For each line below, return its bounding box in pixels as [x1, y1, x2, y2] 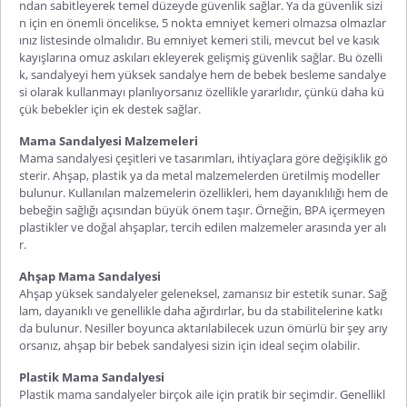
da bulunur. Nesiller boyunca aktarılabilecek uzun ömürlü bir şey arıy [19, 319, 388, 336]
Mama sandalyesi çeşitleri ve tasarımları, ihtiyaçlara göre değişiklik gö [19, 149, 388, 166]
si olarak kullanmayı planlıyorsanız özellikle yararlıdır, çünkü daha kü [19, 83, 384, 100]
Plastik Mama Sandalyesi [19, 368, 164, 385]
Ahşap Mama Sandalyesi [19, 267, 161, 284]
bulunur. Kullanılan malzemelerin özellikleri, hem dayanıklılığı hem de [19, 184, 388, 201]
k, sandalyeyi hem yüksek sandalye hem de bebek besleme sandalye [19, 65, 386, 83]
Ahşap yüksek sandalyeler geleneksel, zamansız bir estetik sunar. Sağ [19, 284, 387, 302]
